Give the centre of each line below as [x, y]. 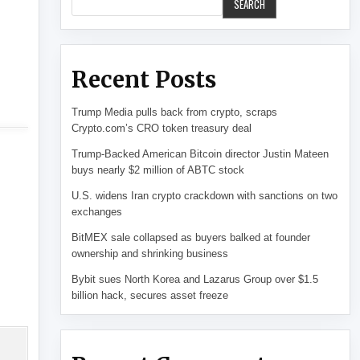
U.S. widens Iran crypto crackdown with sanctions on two [204, 196]
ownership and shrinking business [149, 254]
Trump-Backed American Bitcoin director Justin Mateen [200, 154]
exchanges [96, 212]
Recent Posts [143, 80]
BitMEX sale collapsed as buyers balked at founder [190, 238]
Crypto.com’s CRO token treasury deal [161, 129]
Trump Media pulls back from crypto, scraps [174, 112]
